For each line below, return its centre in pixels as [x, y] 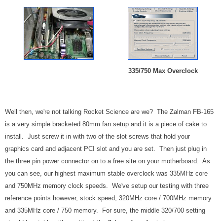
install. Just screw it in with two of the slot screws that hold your [97, 137]
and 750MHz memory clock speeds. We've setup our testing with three [107, 186]
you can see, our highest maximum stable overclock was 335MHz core [106, 174]
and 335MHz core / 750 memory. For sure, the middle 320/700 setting [105, 211]
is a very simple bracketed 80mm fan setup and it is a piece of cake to [106, 124]
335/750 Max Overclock [163, 71]
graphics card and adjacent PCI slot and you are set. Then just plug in [106, 149]
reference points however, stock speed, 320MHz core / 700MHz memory [108, 198]
